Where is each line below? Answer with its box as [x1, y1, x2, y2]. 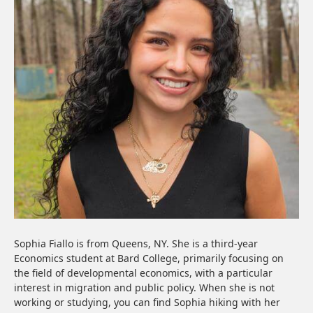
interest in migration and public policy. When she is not [14, 281, 275, 294]
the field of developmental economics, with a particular [14, 266, 272, 279]
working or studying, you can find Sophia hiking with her [14, 296, 280, 309]
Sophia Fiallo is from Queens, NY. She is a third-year [14, 237, 258, 250]
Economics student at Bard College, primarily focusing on [14, 252, 284, 265]
